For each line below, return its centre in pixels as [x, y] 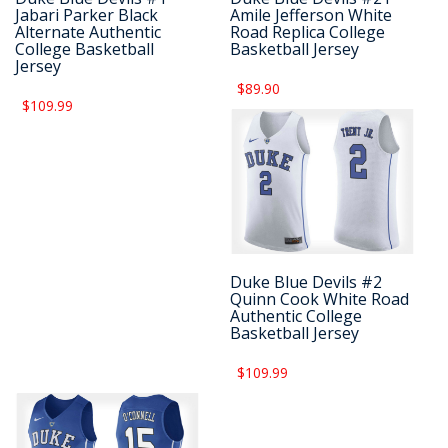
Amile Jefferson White [311, 14]
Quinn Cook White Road [320, 298]
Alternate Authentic [88, 31]
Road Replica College [308, 31]
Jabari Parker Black [86, 14]
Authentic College [296, 315]
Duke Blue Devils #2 [306, 281]
